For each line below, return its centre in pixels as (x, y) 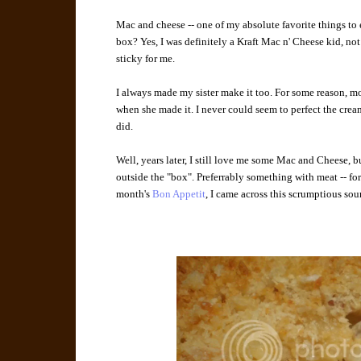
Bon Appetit (179, 194)
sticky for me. (146, 59)
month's (135, 194)
